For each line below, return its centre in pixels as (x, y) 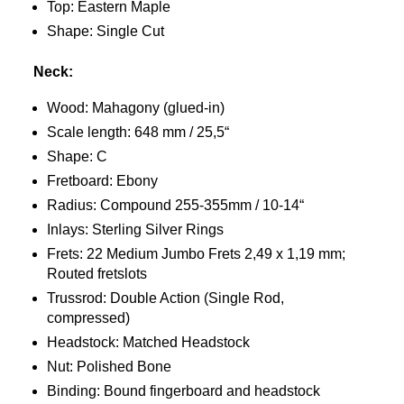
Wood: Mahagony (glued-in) (136, 108)
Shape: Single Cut (106, 31)
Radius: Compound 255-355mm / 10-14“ (176, 205)
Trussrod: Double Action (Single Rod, (166, 298)
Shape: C (78, 156)
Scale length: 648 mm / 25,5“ (138, 132)
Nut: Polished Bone (110, 367)
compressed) (89, 318)
